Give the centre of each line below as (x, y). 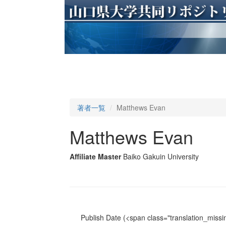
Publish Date (101, 218)
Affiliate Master (95, 157)
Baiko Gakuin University (161, 157)
